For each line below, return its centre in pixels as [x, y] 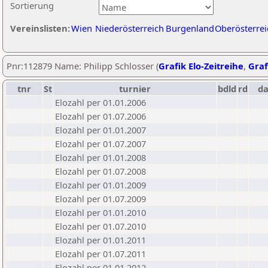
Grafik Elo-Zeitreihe [201, 66]
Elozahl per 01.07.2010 [100, 226]
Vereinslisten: [40, 28]
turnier [135, 89]
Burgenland [190, 28]
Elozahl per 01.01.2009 [100, 185]
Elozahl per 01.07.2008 [100, 171]
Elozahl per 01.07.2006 [100, 116]
